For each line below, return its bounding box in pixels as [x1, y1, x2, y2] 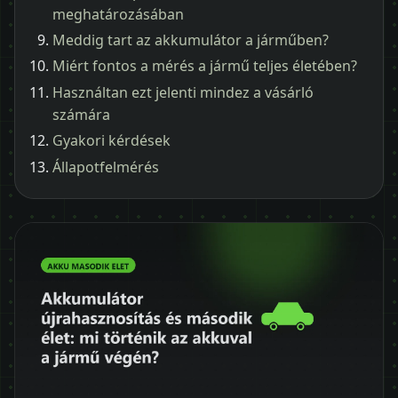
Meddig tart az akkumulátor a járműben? [52, 29, 329, 50]
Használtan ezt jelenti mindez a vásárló [52, 82, 314, 102]
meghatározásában [52, 4, 184, 24]
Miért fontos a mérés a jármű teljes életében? [52, 56, 357, 76]
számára [52, 104, 110, 124]
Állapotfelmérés [52, 156, 159, 177]
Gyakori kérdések [52, 131, 171, 151]
